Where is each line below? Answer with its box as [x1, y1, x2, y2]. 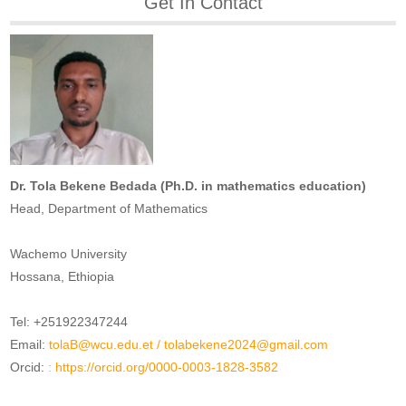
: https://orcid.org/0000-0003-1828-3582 [48, 360, 279, 375]
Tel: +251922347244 [10, 314, 129, 330]
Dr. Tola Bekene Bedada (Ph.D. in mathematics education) [10, 179, 367, 194]
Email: [10, 337, 50, 353]
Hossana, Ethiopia [10, 269, 115, 285]
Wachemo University [10, 246, 128, 262]
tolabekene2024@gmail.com [164, 337, 329, 353]
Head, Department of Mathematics [10, 201, 208, 217]
